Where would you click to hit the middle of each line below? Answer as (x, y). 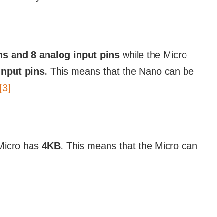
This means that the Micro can (130, 146)
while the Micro (153, 54)
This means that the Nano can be (121, 71)
